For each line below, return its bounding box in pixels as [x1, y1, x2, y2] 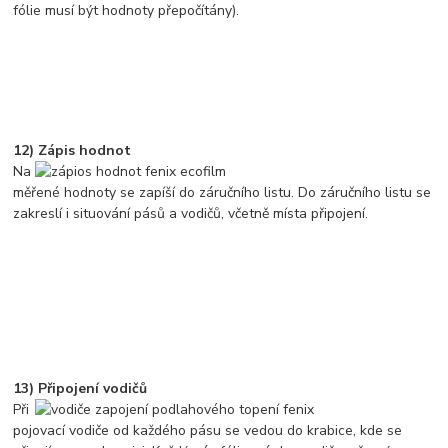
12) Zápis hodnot [13, 140, 132, 160]
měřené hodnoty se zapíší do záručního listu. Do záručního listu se [13, 182, 432, 202]
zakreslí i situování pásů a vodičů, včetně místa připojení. [13, 203, 369, 223]
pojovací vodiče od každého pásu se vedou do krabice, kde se [13, 420, 403, 440]
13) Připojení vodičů [13, 378, 148, 398]
